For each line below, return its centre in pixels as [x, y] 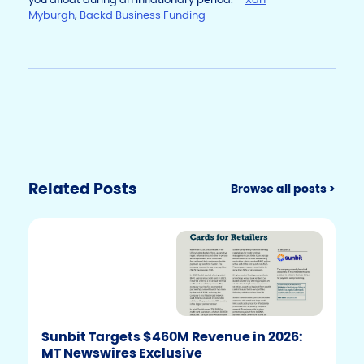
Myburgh [52, 15]
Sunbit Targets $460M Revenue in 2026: [172, 337]
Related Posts [83, 189]
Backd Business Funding [143, 15]
